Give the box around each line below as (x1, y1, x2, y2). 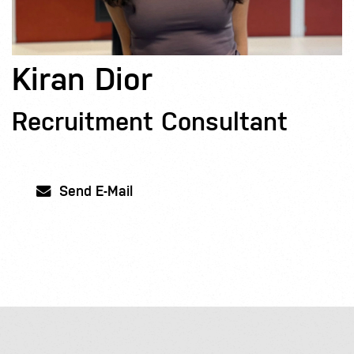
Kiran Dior (12, 61, 153, 97)
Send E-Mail (55, 182, 133, 199)
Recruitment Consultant (12, 107, 288, 136)
